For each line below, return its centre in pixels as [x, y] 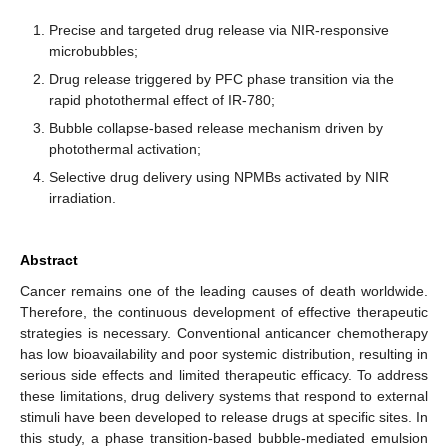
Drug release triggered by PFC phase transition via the [221, 78]
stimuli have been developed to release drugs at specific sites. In [224, 416]
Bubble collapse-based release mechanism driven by [215, 127]
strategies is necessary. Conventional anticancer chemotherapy [224, 332]
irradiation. [82, 197]
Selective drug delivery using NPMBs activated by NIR [218, 176]
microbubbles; [93, 50]
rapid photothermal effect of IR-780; [161, 99]
